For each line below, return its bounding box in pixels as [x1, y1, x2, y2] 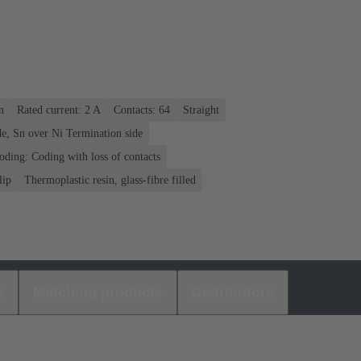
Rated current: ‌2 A [17, 103, 101, 116]
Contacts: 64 [114, 103, 170, 116]
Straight [183, 103, 219, 116]
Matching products [33, 284, 163, 301]
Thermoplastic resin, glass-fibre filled [24, 173, 196, 186]
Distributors [192, 284, 274, 301]
